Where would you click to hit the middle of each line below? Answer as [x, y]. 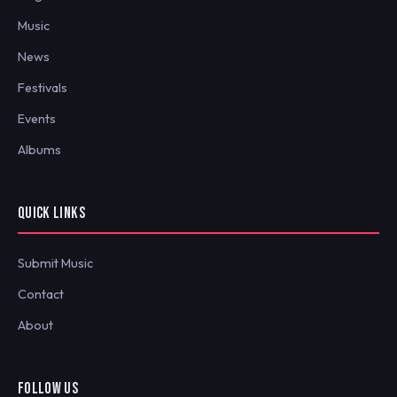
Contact [41, 295]
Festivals [43, 88]
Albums [39, 150]
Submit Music [55, 264]
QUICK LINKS [51, 214]
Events [37, 119]
